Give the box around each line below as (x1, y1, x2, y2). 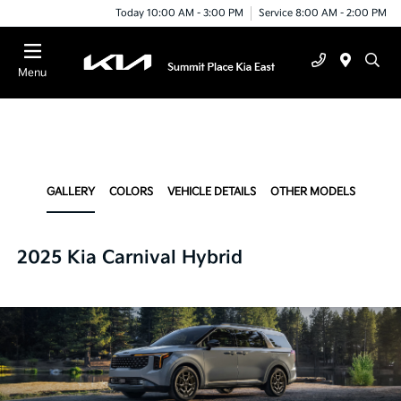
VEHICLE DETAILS (166, 185, 256, 199)
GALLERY (46, 185, 95, 199)
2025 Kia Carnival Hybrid (17, 247, 243, 269)
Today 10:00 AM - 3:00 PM (115, 6, 243, 19)
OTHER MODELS (269, 185, 355, 199)
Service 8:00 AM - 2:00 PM (259, 6, 387, 19)
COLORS (108, 185, 153, 199)
